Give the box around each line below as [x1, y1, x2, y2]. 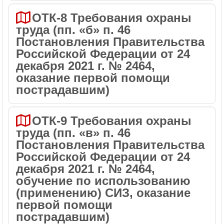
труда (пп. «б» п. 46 [16, 23, 130, 36]
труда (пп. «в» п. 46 [16, 126, 130, 139]
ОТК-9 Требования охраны [32, 114, 191, 127]
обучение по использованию [16, 174, 190, 187]
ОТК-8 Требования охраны [32, 11, 191, 24]
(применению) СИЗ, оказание [16, 186, 190, 199]
